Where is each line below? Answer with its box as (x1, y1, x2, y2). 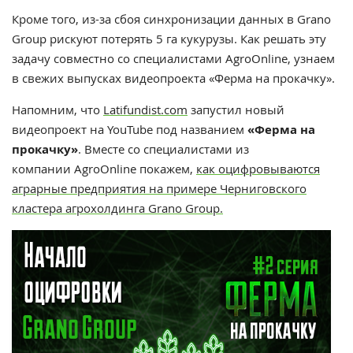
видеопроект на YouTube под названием (12, 121, 247, 138)
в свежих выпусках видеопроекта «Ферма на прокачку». (12, 70, 335, 87)
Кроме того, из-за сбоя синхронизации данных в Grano (12, 11, 331, 28)
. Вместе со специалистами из (78, 141, 249, 158)
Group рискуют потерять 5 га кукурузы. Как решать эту (12, 31, 326, 47)
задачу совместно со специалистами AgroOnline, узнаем (12, 50, 335, 67)
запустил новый (188, 102, 284, 118)
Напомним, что (12, 102, 103, 118)
